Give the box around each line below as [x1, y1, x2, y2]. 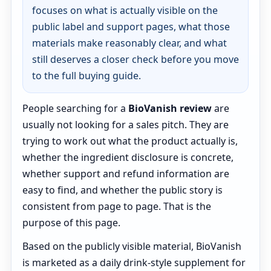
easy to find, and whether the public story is [22, 183, 223, 197]
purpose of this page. [22, 216, 120, 229]
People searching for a [22, 102, 128, 115]
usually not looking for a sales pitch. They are [22, 118, 229, 131]
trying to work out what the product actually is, [22, 134, 238, 148]
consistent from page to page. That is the [22, 200, 211, 213]
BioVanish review [128, 102, 212, 115]
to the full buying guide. [32, 69, 141, 82]
